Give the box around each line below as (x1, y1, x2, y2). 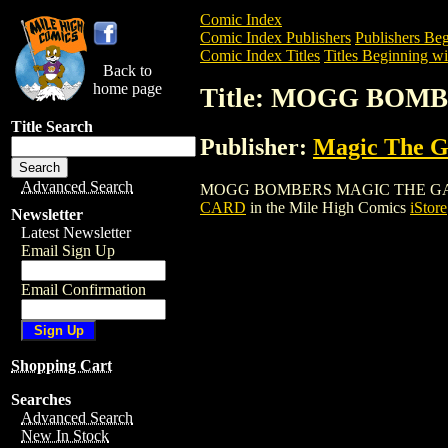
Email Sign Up (21, 242, 115, 259)
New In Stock (21, 427, 109, 444)
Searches (11, 391, 71, 408)
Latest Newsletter (21, 224, 131, 241)
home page (93, 80, 162, 97)
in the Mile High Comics (246, 198, 410, 216)
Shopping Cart (11, 357, 112, 374)
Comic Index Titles (200, 47, 320, 64)
